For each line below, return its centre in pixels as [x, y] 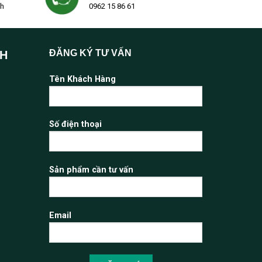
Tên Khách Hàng [82, 79]
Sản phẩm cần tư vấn [91, 170]
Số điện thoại [75, 125]
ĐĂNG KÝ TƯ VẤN [90, 53]
